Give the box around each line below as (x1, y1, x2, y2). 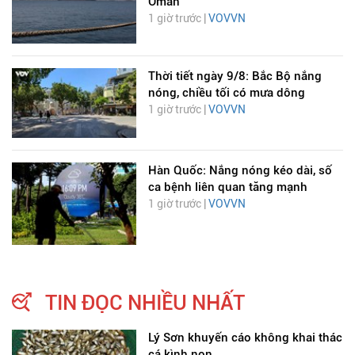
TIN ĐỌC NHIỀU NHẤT (45, 291, 245, 315)
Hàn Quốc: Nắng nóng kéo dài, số (147, 162, 332, 177)
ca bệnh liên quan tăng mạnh (147, 179, 307, 194)
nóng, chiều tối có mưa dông (147, 85, 305, 100)
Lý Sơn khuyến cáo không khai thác (147, 330, 342, 345)
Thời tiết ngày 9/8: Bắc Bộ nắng (147, 68, 322, 83)
